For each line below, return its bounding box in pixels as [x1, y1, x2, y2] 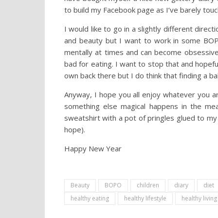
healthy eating [71, 194, 109, 203]
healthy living [182, 194, 217, 203]
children [137, 181, 159, 190]
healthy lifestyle [124, 194, 166, 203]
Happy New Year [64, 144, 124, 154]
